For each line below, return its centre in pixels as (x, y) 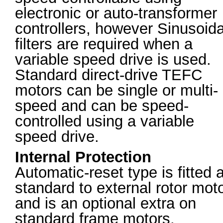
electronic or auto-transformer (116, 13)
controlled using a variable (105, 121)
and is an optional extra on (106, 203)
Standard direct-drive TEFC (109, 75)
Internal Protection (83, 157)
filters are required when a (104, 44)
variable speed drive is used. (113, 59)
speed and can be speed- (102, 106)
